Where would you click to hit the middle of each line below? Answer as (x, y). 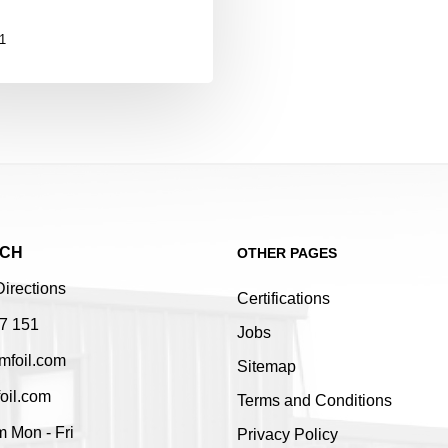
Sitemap (266, 366)
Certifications (283, 298)
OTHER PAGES (286, 252)
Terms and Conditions (314, 400)
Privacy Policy (287, 434)
